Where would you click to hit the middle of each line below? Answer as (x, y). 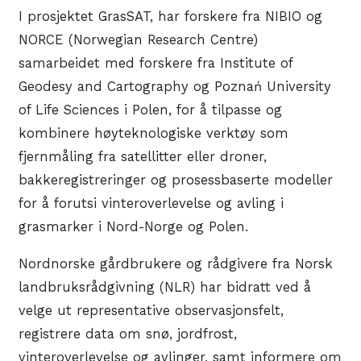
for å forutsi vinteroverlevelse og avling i (151, 204)
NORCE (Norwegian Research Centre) (138, 40)
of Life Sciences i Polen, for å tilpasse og (150, 110)
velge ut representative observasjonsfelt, (151, 310)
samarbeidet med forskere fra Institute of (156, 64)
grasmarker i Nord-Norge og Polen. (133, 227)
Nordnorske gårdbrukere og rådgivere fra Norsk (176, 263)
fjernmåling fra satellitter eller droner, (143, 157)
